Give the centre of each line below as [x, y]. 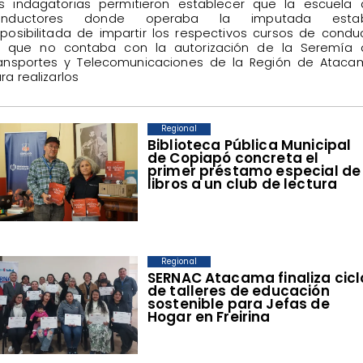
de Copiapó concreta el [233, 158]
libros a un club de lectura [242, 184]
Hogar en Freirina [209, 317]
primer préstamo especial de [254, 171]
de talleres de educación [238, 291]
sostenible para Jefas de [238, 304]
